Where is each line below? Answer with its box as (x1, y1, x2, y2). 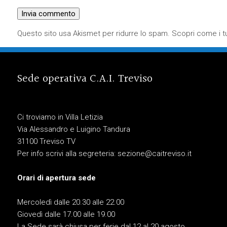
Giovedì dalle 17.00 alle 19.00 (17, 210, 115, 219)
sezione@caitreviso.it (117, 149, 192, 159)
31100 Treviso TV (17, 137, 75, 146)
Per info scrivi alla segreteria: (17, 149, 118, 159)
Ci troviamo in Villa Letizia (17, 112, 103, 122)
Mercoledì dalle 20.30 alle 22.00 (17, 198, 124, 207)
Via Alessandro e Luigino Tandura (17, 125, 130, 134)
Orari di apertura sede (17, 173, 96, 183)
